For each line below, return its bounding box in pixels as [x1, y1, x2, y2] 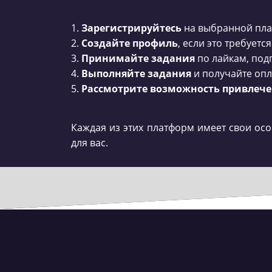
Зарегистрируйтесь [81, 21, 182, 35]
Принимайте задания [81, 51, 195, 65]
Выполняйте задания [81, 66, 191, 80]
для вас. [71, 135, 108, 149]
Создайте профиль [81, 36, 178, 50]
